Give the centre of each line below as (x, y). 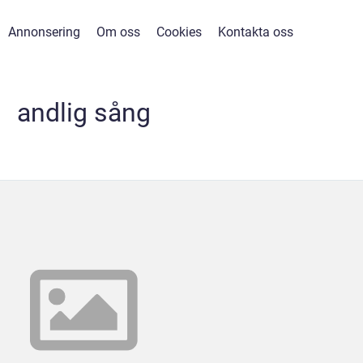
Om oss (118, 32)
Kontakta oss (256, 32)
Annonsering (44, 32)
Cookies (179, 32)
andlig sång (83, 113)
